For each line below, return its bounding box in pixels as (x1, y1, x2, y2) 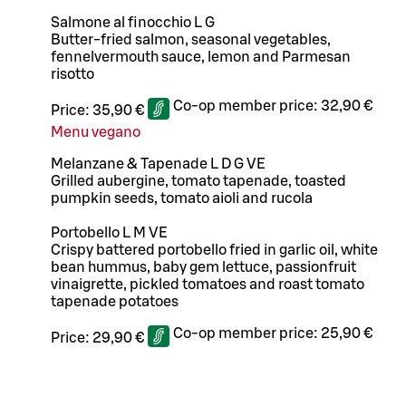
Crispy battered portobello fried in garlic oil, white (51, 242, 378, 257)
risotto (51, 66, 94, 82)
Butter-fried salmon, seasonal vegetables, (51, 32, 331, 47)
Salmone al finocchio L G (51, 14, 215, 30)
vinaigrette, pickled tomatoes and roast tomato (51, 276, 364, 292)
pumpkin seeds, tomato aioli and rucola (51, 190, 313, 206)
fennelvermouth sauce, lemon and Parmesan (51, 49, 351, 64)
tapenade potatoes (51, 294, 179, 309)
